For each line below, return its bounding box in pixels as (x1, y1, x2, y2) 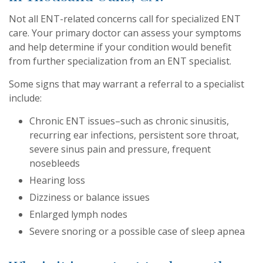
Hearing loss (29, 174, 85, 187)
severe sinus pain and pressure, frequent (29, 143, 211, 156)
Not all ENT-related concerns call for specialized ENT (9, 12, 241, 25)
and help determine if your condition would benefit (9, 41, 231, 53)
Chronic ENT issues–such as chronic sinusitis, (29, 114, 229, 127)
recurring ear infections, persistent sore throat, (29, 129, 239, 141)
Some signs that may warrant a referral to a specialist (9, 77, 244, 90)
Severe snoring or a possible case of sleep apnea (29, 225, 245, 238)
